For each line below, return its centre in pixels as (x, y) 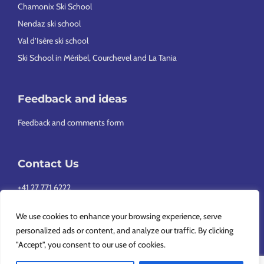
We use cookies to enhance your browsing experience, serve (119, 216)
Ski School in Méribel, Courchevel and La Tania (97, 58)
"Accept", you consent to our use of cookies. (91, 245)
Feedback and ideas (72, 99)
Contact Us (48, 164)
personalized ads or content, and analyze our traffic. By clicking (125, 230)
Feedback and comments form (71, 123)
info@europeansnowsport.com (71, 205)
